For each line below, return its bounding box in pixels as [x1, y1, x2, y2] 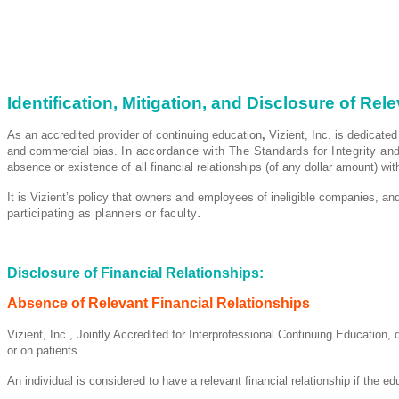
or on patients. [7, 343, 81, 357]
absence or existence [7, 159, 121, 174]
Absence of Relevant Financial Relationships [7, 295, 310, 311]
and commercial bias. [7, 143, 118, 158]
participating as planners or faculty [7, 206, 198, 220]
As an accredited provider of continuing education [7, 127, 262, 142]
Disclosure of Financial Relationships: [7, 265, 264, 281]
